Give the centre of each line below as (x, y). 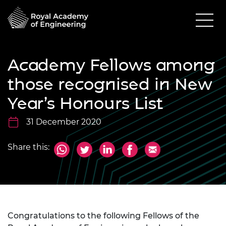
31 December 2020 (64, 122)
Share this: (29, 147)
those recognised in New (110, 84)
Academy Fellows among (111, 65)
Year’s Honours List (85, 103)
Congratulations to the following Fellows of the (103, 216)
